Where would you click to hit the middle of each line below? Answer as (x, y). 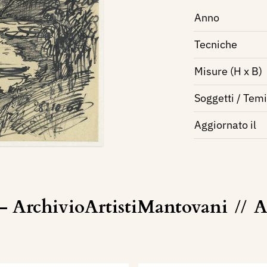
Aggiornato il (225, 125)
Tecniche (215, 44)
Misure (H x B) (228, 71)
